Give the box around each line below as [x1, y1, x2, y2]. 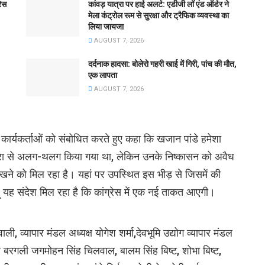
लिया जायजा [88, 21, 124, 31]
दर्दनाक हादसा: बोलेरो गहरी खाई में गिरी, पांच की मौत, [88, 59, 237, 69]
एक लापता [88, 70, 117, 80]
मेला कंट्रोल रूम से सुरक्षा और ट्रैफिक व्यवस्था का [88, 10, 229, 20]
